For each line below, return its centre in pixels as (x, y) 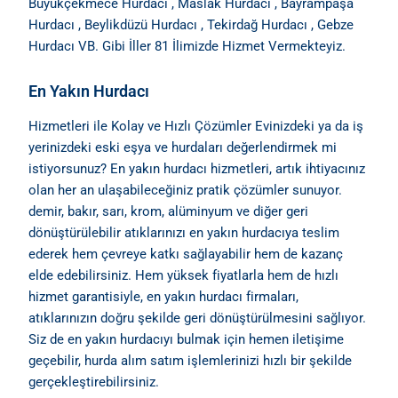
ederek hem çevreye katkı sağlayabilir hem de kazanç (186, 254)
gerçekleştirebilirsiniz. (94, 382)
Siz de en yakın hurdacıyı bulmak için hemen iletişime (187, 339)
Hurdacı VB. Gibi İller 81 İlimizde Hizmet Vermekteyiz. (187, 46)
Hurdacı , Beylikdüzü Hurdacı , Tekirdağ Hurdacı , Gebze (191, 25)
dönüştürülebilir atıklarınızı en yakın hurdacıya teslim (184, 232)
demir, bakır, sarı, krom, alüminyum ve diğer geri (169, 211)
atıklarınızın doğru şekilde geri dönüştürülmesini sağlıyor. (198, 318)
